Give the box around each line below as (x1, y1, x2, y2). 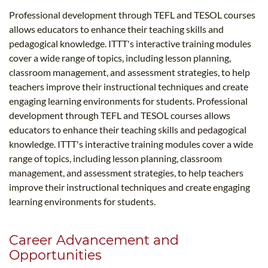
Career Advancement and (9, 232, 179, 249)
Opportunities (9, 247, 102, 264)
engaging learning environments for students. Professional (9, 95, 248, 107)
